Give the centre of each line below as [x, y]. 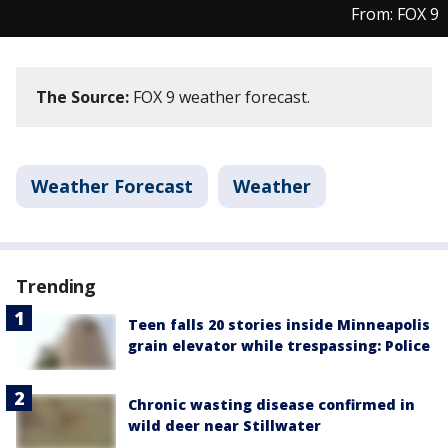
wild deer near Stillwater [224, 426]
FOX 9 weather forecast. [219, 97]
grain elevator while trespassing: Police [279, 345]
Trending [56, 286]
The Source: [82, 97]
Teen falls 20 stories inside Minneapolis [279, 324]
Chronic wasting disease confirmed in [271, 405]
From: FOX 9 [395, 14]
